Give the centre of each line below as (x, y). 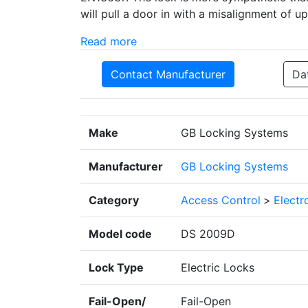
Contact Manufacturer (168, 75)
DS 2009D (208, 234)
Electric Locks (218, 268)
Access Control (221, 200)
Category (114, 200)
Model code (120, 234)
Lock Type (116, 268)
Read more (109, 42)
